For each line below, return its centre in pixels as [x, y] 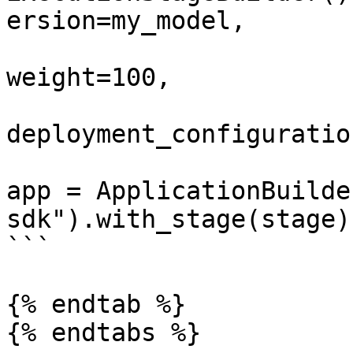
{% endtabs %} [104, 333]
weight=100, [89, 77]
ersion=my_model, [126, 20]
